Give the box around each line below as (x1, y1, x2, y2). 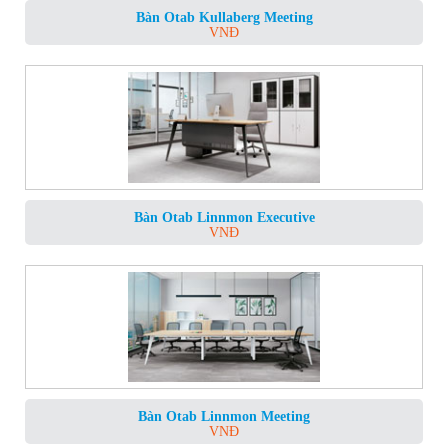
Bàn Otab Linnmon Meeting (138, 408, 310, 424)
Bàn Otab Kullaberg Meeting (135, 10, 313, 26)
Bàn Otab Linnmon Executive (133, 209, 315, 225)
